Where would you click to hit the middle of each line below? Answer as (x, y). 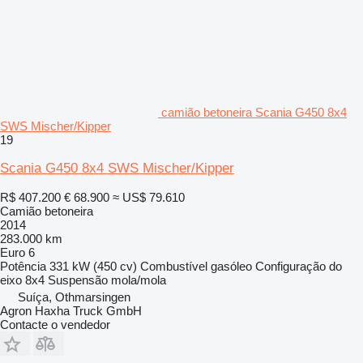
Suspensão (78, 280)
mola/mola (139, 280)
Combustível (174, 266)
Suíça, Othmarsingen (74, 297)
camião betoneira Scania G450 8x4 (254, 112)
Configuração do (299, 266)
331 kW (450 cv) (93, 266)
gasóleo (231, 266)
